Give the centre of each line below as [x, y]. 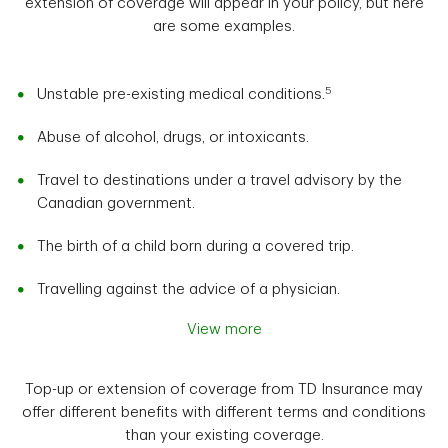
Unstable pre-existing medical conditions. [181, 95]
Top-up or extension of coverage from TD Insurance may [224, 390]
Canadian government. [116, 204]
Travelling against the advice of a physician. [188, 290]
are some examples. [224, 27]
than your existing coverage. [224, 436]
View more [224, 330]
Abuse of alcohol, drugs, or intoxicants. [173, 138]
